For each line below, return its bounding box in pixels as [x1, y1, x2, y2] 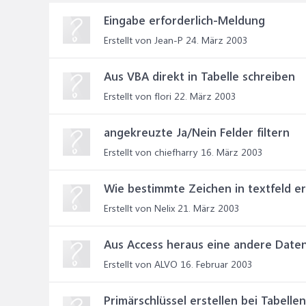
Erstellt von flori [104, 89, 171, 102]
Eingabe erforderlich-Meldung [104, 12, 265, 27]
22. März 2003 [174, 89, 236, 102]
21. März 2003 [178, 201, 240, 214]
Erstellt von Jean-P [104, 33, 183, 46]
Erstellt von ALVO [104, 258, 178, 270]
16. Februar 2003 [180, 258, 253, 270]
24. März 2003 [186, 33, 248, 46]
